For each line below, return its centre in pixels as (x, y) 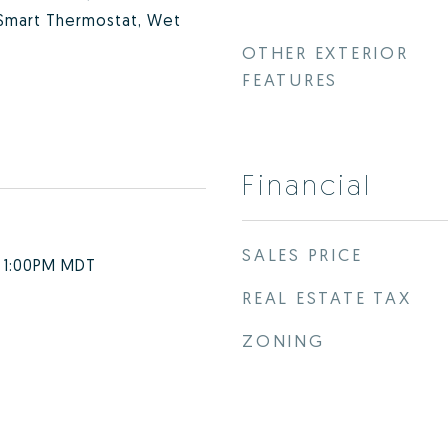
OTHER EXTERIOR (325, 52)
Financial (307, 183)
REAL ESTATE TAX (327, 297)
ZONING (283, 340)
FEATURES (290, 79)
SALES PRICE (302, 254)
